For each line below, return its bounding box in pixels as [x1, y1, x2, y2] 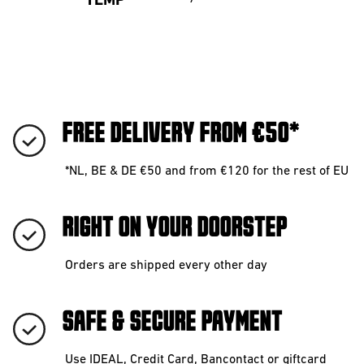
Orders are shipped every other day [65, 259, 267, 272]
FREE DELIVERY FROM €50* [62, 121, 299, 147]
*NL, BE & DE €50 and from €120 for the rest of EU [65, 165, 349, 178]
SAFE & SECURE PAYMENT [62, 310, 282, 336]
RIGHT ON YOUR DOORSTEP [62, 215, 287, 241]
